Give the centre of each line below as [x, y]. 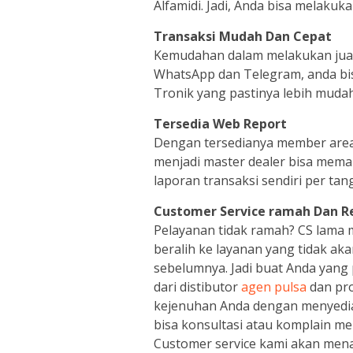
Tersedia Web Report [220, 124]
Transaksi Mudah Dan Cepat [243, 37]
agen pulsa [274, 287]
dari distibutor [197, 287]
